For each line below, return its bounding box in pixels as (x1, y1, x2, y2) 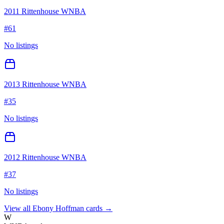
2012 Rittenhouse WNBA (4, 153, 86, 162)
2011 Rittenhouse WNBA (4, 7, 86, 16)
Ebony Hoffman (32, 204, 84, 213)
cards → (84, 204, 112, 213)
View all (4, 204, 32, 213)
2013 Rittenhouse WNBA (4, 80, 86, 89)
